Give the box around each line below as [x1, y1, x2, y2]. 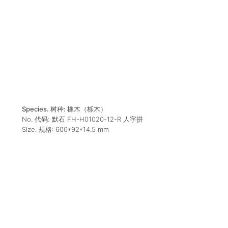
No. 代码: [21, 115, 49, 124]
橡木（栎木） [67, 105, 107, 113]
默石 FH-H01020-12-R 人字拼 [51, 115, 143, 124]
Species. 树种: [21, 105, 67, 113]
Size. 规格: [21, 125, 55, 134]
